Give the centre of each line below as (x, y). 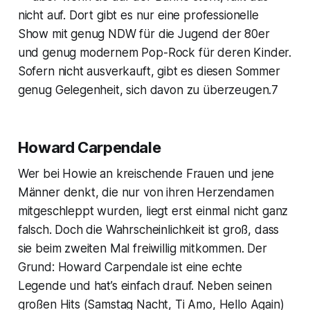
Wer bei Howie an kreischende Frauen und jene (146, 174)
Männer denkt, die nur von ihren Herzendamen (146, 193)
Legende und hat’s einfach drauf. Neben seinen (145, 286)
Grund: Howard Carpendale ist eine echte (130, 267)
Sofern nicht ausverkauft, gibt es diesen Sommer (149, 72)
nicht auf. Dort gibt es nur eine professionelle (138, 16)
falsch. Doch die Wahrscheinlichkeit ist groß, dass (148, 230)
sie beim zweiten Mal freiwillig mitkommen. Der (142, 249)
